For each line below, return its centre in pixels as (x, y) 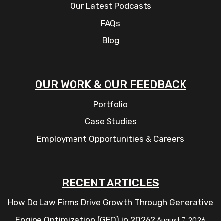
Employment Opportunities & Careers (110, 139)
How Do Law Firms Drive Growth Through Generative (110, 202)
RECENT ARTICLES (110, 183)
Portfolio (110, 104)
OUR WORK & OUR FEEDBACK (110, 85)
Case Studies (110, 121)
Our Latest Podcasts (110, 6)
